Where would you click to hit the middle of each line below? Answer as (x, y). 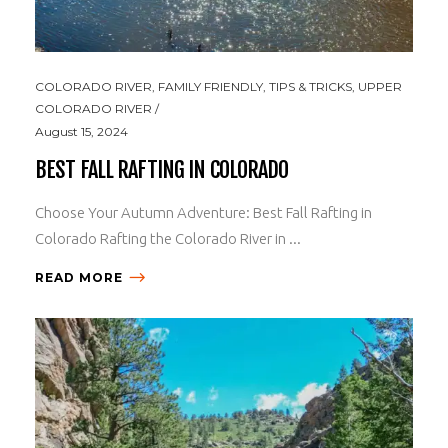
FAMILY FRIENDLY (210, 86)
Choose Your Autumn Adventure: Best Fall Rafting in (203, 212)
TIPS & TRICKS (310, 86)
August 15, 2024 (81, 131)
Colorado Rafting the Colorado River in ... (168, 238)
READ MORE (79, 277)
